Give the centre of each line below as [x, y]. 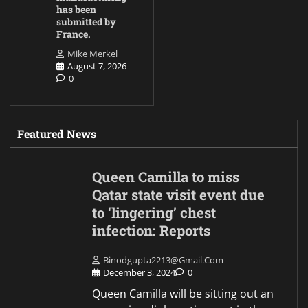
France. [74, 34]
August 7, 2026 [97, 66]
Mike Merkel [92, 53]
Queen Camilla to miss [166, 177]
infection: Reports [152, 230]
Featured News [57, 133]
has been [76, 9]
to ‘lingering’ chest [154, 212]
